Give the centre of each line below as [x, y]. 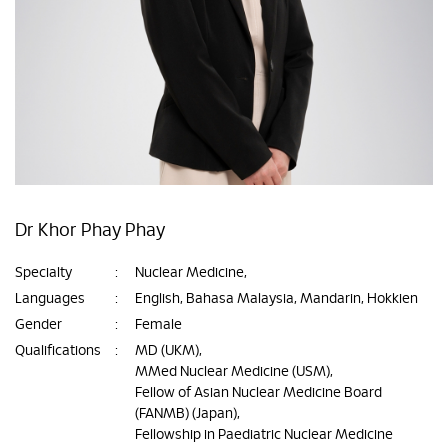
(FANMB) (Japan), [187, 414]
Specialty [43, 273]
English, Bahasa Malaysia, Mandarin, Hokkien [276, 299]
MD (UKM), [168, 351]
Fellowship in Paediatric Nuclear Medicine [264, 435]
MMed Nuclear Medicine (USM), [234, 372]
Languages [50, 299]
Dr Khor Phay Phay [90, 231]
